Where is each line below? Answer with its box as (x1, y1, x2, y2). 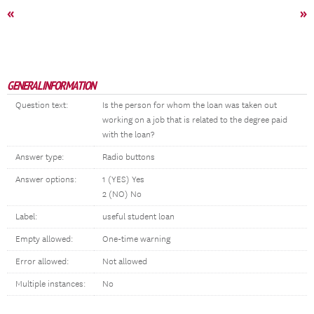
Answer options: (15, 175, 76, 185)
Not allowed (102, 257, 147, 267)
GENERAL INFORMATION (7, 78, 95, 93)
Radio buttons (102, 152, 155, 163)
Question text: (15, 100, 68, 111)
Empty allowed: (15, 234, 73, 245)
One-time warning (102, 234, 170, 245)
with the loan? (102, 130, 154, 140)
